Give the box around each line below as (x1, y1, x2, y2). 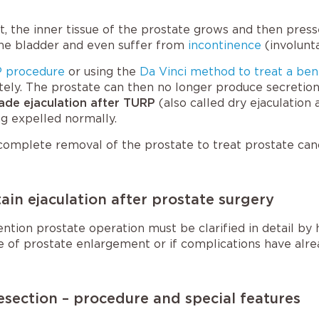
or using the (65, 65, 140, 78)
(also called (159, 96, 228, 110)
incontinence (188, 38, 261, 52)
